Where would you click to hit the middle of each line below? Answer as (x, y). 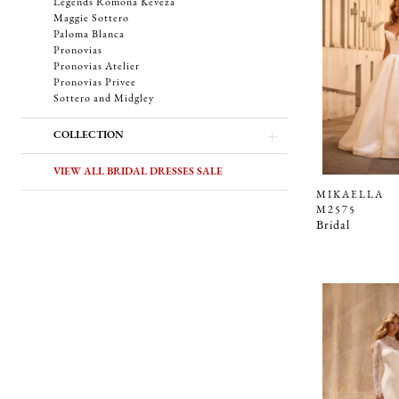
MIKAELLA (350, 195)
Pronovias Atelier (97, 67)
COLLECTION (89, 136)
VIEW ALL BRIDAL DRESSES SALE (138, 172)
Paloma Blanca (89, 35)
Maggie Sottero (91, 19)
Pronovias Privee (95, 83)
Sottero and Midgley (104, 99)
